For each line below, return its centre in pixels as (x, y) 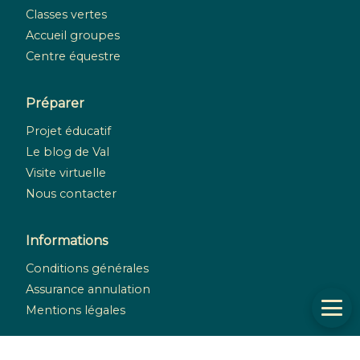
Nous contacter (71, 194)
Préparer (55, 104)
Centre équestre (73, 57)
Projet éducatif (68, 131)
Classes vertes (66, 15)
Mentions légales (76, 311)
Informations (67, 241)
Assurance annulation (88, 290)
